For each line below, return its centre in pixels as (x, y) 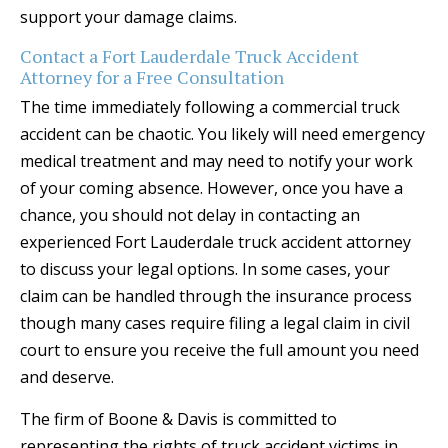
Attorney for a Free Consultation (152, 77)
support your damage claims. (128, 17)
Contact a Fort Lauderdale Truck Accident (189, 56)
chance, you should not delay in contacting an (190, 215)
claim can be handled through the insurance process (216, 296)
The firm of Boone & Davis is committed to (178, 419)
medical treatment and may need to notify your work (216, 161)
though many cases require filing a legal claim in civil (215, 323)
